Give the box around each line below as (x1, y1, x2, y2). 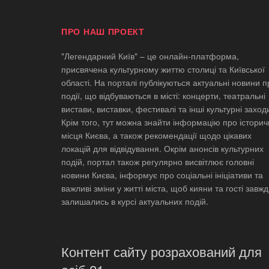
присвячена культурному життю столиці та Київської (61, 63, 265, 76)
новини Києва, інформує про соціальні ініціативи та (61, 169, 263, 181)
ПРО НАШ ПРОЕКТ (61, 25, 145, 38)
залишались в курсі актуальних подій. (61, 195, 208, 208)
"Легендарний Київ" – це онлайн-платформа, (61, 50, 239, 62)
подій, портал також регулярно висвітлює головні (61, 156, 254, 168)
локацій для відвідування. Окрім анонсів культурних (61, 142, 264, 155)
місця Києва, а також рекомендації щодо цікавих (61, 129, 252, 142)
